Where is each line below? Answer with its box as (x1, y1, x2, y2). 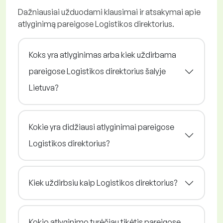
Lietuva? (29, 83, 58, 93)
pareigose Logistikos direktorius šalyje (29, 66, 166, 77)
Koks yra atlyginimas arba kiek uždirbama (29, 50, 176, 60)
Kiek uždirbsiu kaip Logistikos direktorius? (29, 178, 177, 188)
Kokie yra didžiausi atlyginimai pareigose (29, 122, 174, 132)
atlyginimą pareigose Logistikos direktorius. (18, 19, 174, 29)
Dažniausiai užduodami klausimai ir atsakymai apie (18, 7, 201, 17)
